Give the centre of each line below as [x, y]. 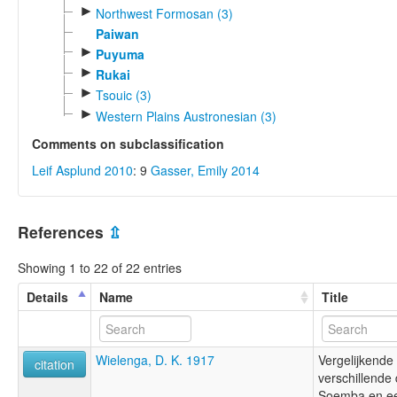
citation [54, 365]
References [63, 231]
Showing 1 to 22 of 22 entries [100, 268]
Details [47, 297]
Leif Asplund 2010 [82, 170]
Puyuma [120, 54]
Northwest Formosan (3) [164, 14]
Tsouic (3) [123, 95]
